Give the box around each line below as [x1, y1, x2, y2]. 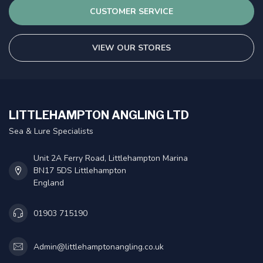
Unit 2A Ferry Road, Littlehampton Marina [33, 153, 188, 164]
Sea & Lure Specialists [9, 126, 93, 137]
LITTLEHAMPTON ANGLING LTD [9, 108, 189, 123]
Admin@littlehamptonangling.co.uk [33, 241, 164, 252]
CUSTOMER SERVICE [90, 6, 173, 18]
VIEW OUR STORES [92, 42, 171, 54]
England [33, 177, 64, 189]
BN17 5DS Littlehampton [33, 165, 126, 177]
